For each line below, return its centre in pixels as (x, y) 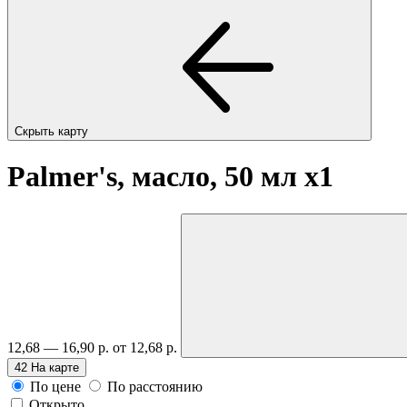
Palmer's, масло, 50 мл (156, 177)
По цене (55, 386)
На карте (55, 367)
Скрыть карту (53, 131)
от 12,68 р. (147, 347)
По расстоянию (155, 386)
